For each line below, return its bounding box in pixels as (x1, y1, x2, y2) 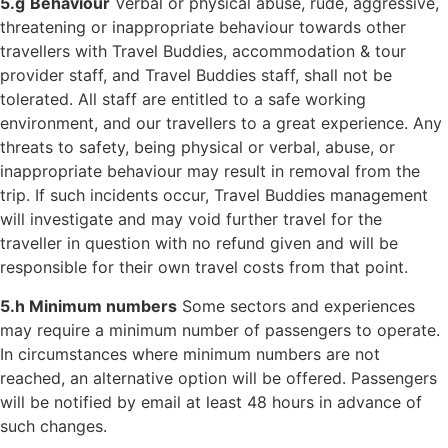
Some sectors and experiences (177, 295, 415, 316)
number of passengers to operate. (182, 319, 440, 340)
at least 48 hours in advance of (186, 391, 422, 412)
